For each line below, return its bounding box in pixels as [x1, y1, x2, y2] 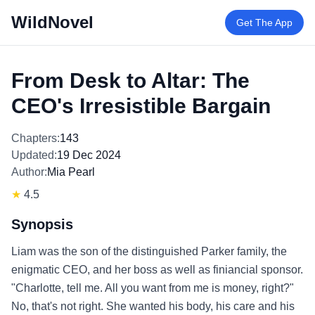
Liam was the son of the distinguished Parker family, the [11, 245, 287, 257]
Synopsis [11, 217, 73, 232]
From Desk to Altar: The [11, 69, 250, 92]
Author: [11, 166, 47, 178]
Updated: [11, 149, 57, 161]
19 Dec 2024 [57, 149, 121, 161]
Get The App [236, 17, 292, 28]
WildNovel [11, 13, 94, 32]
